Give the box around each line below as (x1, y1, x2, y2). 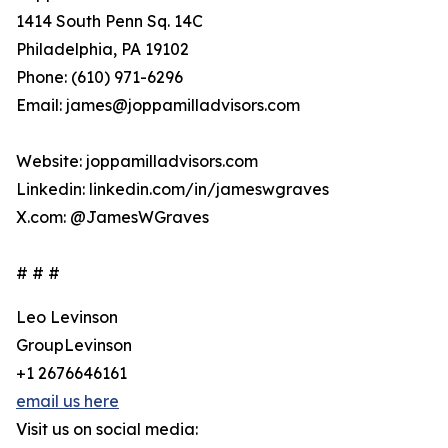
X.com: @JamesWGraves (16, 207, 209, 228)
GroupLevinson (16, 335, 132, 356)
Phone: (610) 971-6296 (16, 67, 183, 88)
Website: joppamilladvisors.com (16, 151, 258, 172)
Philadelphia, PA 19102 (16, 39, 189, 60)
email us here (16, 391, 119, 412)
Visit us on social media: (16, 419, 198, 440)
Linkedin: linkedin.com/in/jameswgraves (16, 179, 329, 200)
